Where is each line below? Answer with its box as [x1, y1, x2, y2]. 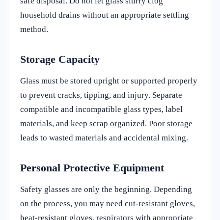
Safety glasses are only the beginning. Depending [20, 184, 192, 194]
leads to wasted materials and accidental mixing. [20, 133, 188, 142]
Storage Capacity [20, 53, 100, 65]
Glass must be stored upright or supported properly [20, 76, 197, 85]
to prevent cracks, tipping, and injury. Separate [20, 90, 182, 100]
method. [20, 24, 48, 34]
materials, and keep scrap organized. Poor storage [20, 118, 192, 128]
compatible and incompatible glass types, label [20, 104, 183, 114]
